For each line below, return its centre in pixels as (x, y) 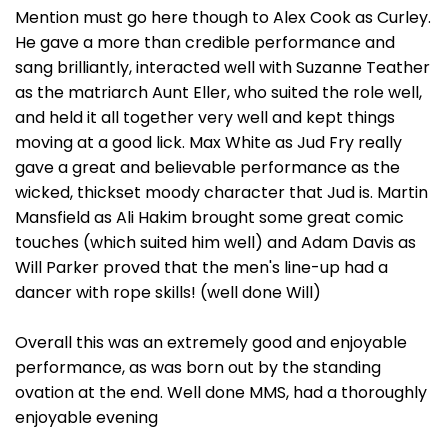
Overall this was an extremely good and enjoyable (211, 342)
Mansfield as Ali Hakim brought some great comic (209, 217)
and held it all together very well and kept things (205, 117)
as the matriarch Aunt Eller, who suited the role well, (218, 92)
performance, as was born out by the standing (198, 367)
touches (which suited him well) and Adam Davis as (215, 242)
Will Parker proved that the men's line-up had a (201, 267)
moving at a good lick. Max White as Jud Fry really (208, 142)
